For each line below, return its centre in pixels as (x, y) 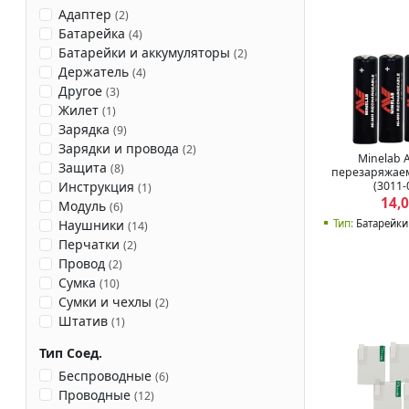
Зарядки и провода (120, 149)
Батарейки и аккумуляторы (146, 53)
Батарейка (93, 34)
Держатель (95, 72)
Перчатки (90, 245)
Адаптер (86, 15)
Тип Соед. (70, 353)
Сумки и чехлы (106, 302)
